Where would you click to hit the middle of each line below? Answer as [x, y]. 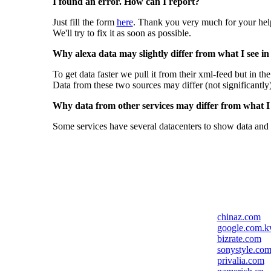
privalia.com [240, 260]
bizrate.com [239, 239]
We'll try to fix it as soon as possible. [122, 33]
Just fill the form [84, 22]
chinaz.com [239, 217]
